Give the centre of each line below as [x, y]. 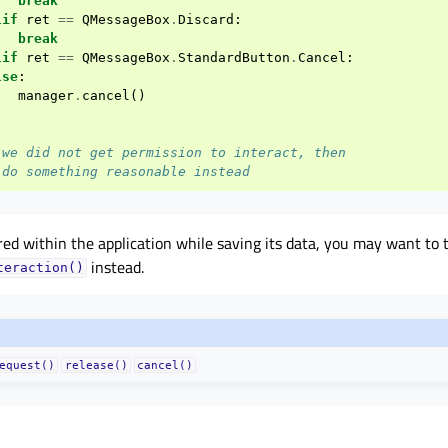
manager [46, 95]
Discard [206, 19]
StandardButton [234, 57]
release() [96, 365]
